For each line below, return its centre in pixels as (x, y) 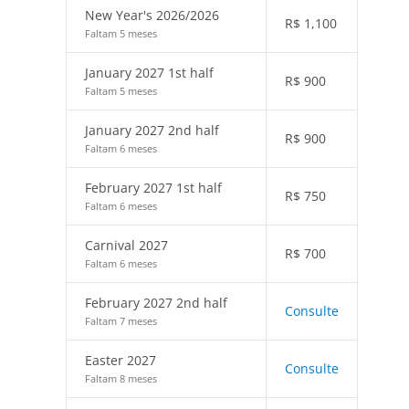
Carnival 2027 (126, 245)
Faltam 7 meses (121, 321)
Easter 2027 (121, 360)
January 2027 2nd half (152, 130)
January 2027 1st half (149, 73)
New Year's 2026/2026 (152, 15)
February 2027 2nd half (156, 303)
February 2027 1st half (153, 188)
